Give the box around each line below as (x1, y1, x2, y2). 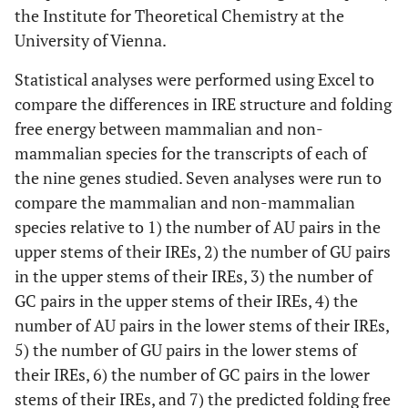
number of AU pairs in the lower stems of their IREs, (15, 314, 389, 336)
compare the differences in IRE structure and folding (15, 93, 392, 115)
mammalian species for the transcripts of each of (15, 142, 367, 164)
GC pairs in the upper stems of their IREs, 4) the (15, 290, 358, 311)
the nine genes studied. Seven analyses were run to (15, 167, 382, 189)
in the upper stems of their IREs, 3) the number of (15, 265, 372, 287)
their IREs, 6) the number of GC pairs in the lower (15, 363, 370, 385)
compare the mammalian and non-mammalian (15, 191, 355, 213)
